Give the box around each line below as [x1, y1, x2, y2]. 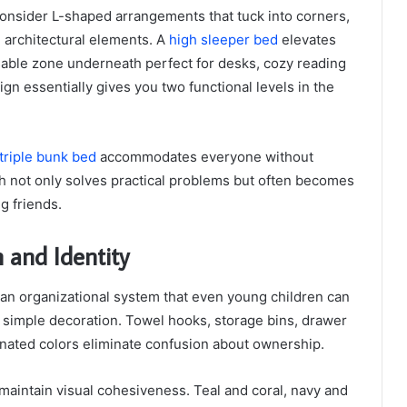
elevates [278, 31, 336, 49]
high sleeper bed [169, 31, 278, 49]
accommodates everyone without [96, 148, 313, 166]
